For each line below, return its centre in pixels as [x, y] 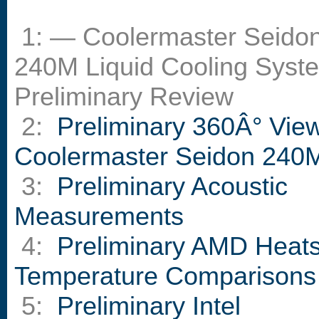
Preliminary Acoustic [172, 187]
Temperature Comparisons [165, 276]
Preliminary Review [124, 97]
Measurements [99, 216]
